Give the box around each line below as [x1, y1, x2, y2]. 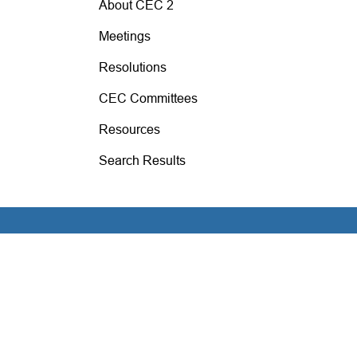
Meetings [98, 29, 151, 44]
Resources [98, 122, 160, 137]
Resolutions [98, 60, 167, 75]
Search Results [98, 153, 186, 168]
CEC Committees [98, 91, 198, 106]
